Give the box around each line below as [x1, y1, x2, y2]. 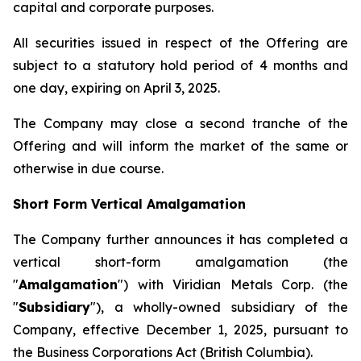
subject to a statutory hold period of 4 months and [13, 57, 348, 73]
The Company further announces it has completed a [13, 231, 348, 247]
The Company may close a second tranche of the [13, 115, 348, 131]
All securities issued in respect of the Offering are [13, 35, 348, 51]
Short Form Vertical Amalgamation [13, 196, 246, 212]
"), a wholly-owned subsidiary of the [90, 299, 348, 315]
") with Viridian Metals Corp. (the [118, 276, 348, 293]
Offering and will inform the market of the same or [13, 138, 348, 154]
